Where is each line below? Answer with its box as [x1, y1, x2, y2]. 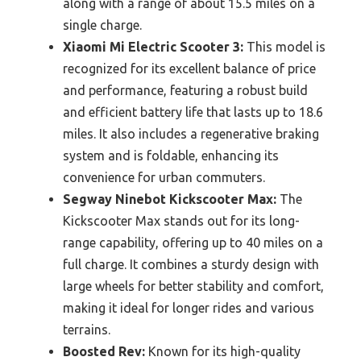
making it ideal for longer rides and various [63, 300, 314, 315]
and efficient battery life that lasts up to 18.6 [63, 104, 323, 119]
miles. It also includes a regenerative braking [63, 126, 319, 141]
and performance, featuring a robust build [63, 82, 308, 98]
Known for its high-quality [145, 343, 301, 359]
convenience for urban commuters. [63, 169, 265, 185]
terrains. [63, 322, 110, 337]
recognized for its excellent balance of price [63, 60, 316, 76]
